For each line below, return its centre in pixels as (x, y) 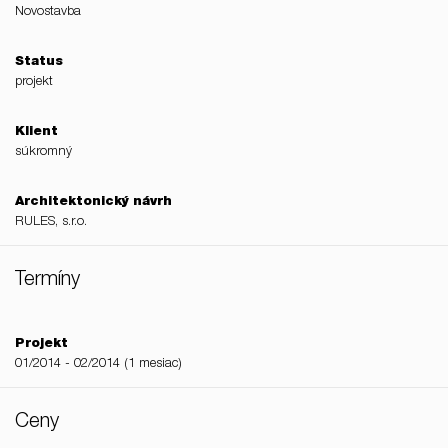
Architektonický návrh (93, 202)
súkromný (43, 152)
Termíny (47, 281)
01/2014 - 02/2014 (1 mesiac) (98, 364)
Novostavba (48, 12)
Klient (36, 132)
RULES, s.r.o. (51, 222)
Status (39, 62)
